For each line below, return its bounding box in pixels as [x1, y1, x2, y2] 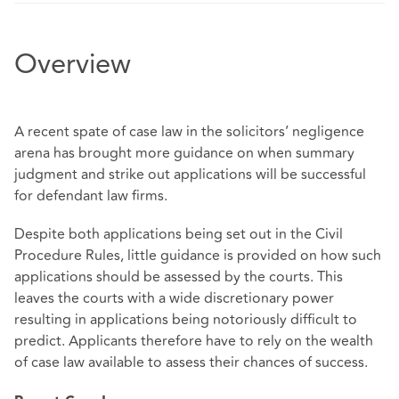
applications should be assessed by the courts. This [14, 266, 343, 289]
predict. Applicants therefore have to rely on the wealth [14, 330, 373, 353]
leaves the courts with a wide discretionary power [14, 288, 334, 310]
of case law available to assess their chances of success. [14, 352, 368, 374]
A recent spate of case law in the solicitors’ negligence [14, 121, 364, 143]
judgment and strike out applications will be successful [14, 164, 366, 186]
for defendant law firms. [14, 185, 167, 208]
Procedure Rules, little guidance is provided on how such [14, 245, 381, 267]
